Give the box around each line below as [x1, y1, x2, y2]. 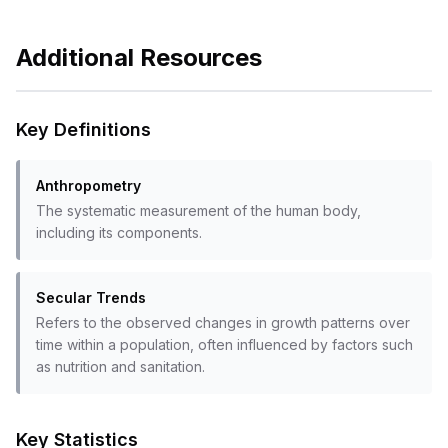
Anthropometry [36, 177, 141, 194]
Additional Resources [16, 43, 262, 72]
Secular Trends [36, 289, 146, 306]
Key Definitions [16, 119, 151, 140]
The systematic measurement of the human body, [36, 202, 361, 219]
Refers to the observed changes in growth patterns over [36, 314, 410, 331]
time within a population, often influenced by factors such [36, 336, 413, 353]
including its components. [36, 224, 202, 241]
